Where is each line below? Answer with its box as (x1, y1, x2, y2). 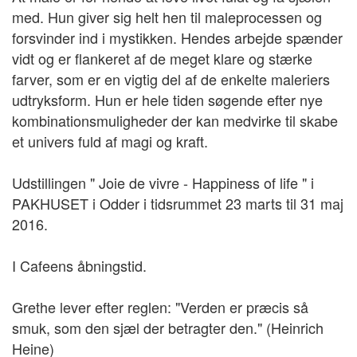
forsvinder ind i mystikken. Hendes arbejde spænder (12, 26, 343, 48)
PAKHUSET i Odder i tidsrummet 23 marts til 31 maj (12, 192, 343, 214)
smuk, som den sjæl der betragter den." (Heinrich (12, 316, 324, 338)
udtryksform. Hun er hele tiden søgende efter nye (12, 88, 323, 110)
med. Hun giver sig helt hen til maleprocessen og (12, 6, 322, 27)
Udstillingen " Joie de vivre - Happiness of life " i (12, 171, 314, 193)
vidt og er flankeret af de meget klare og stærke (12, 47, 312, 69)
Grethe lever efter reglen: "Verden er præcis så (12, 296, 308, 317)
